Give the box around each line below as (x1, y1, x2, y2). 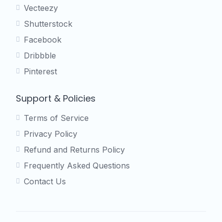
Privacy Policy (24, 129, 77, 139)
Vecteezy (24, 3, 58, 13)
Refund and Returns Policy (24, 145, 125, 155)
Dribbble (24, 51, 56, 61)
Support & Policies (16, 92, 96, 105)
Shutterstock (24, 19, 72, 29)
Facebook (24, 35, 61, 45)
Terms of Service (24, 113, 89, 123)
